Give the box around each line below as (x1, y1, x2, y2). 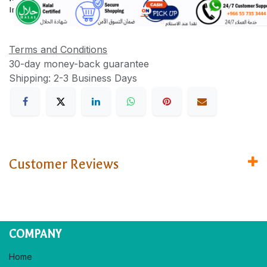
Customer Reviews (9, 156, 119, 173)
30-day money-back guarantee (9, 57, 149, 70)
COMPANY (9, 228, 61, 241)
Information (9, 5, 52, 15)
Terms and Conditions (9, 43, 107, 55)
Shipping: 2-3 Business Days (9, 72, 137, 84)
